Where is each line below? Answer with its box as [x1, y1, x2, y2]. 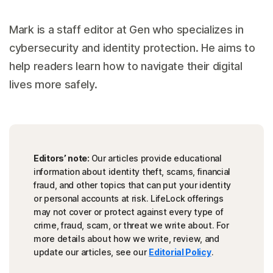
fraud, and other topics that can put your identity [34, 179, 232, 190]
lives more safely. [9, 77, 97, 91]
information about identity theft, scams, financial [34, 166, 231, 177]
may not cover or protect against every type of [34, 206, 224, 217]
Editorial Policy [149, 246, 211, 257]
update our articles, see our [34, 246, 149, 257]
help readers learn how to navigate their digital [9, 59, 243, 73]
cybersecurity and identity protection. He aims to [9, 41, 255, 54]
